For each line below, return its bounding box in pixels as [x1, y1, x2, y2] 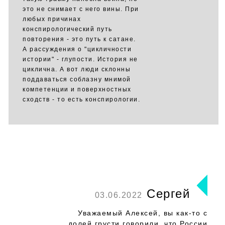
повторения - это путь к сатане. [23, 36, 136, 43]
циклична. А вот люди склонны [23, 66, 131, 73]
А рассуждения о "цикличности [23, 46, 132, 53]
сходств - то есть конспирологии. [23, 96, 140, 103]
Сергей [142, 187, 190, 200]
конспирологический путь [23, 26, 113, 33]
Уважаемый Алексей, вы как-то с [78, 209, 207, 217]
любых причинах [23, 16, 81, 23]
